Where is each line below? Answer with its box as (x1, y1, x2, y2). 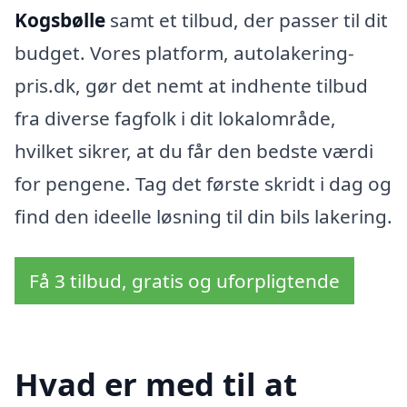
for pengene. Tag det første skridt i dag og (15, 170, 392, 196)
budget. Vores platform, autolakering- (15, 39, 354, 65)
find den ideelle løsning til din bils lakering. (15, 203, 392, 229)
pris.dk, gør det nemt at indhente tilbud (15, 72, 368, 98)
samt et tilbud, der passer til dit (105, 6, 388, 33)
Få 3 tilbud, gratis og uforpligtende (29, 268, 340, 294)
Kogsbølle (15, 6, 105, 33)
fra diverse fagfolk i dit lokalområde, (15, 104, 336, 131)
